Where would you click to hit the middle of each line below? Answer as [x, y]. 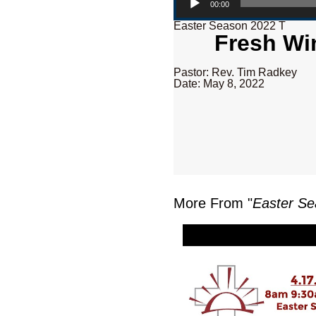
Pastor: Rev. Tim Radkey [236, 73]
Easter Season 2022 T [230, 26]
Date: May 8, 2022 [219, 84]
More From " [213, 203]
